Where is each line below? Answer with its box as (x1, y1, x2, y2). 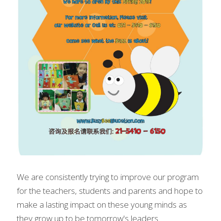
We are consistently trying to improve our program (17, 171, 199, 183)
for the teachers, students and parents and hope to (17, 185, 203, 196)
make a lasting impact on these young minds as (17, 199, 187, 210)
